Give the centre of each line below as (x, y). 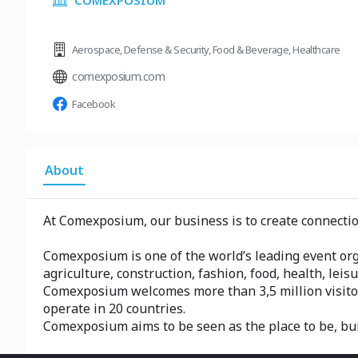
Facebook (93, 104)
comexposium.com (119, 76)
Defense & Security (166, 50)
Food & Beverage (251, 50)
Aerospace (96, 50)
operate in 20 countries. (114, 308)
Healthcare (316, 50)
